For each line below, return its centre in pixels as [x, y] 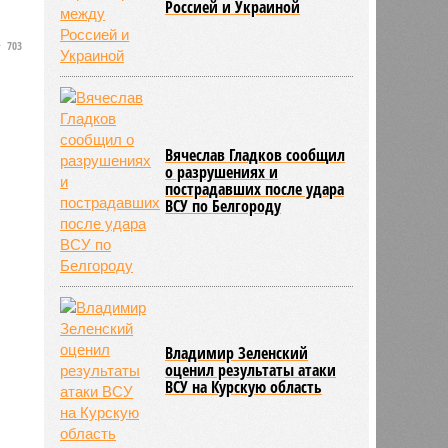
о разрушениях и [222, 171]
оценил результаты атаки [251, 369]
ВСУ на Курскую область [244, 386]
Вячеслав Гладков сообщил [255, 154]
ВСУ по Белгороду [223, 205]
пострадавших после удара [255, 188]
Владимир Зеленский [237, 352]
